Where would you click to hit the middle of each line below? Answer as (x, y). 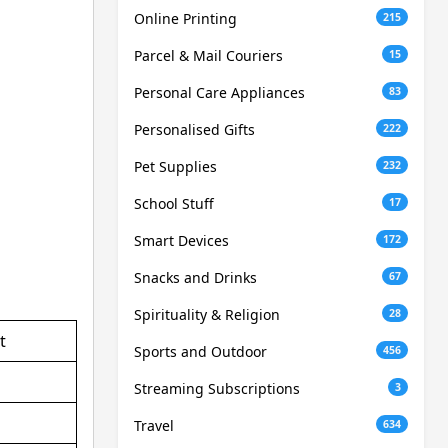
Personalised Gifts (194, 130)
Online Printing (185, 19)
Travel (154, 426)
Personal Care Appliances (219, 93)
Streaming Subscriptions (217, 389)
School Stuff (174, 204)
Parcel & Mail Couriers (208, 56)
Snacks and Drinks (195, 278)
